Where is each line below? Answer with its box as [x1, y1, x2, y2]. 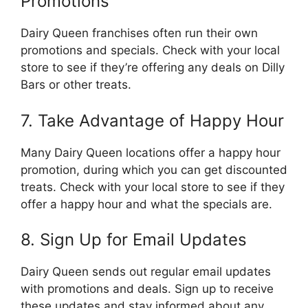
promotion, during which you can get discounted [21, 162, 287, 177]
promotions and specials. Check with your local [21, 43, 280, 57]
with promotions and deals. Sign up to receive [21, 282, 274, 296]
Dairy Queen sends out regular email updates [21, 265, 271, 278]
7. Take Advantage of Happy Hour [21, 110, 284, 131]
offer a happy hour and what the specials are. [21, 197, 272, 211]
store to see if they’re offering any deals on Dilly [21, 60, 285, 74]
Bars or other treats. [21, 78, 131, 91]
